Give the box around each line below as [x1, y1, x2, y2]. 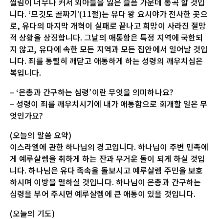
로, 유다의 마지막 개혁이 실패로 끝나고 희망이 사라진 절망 [10, 19, 206, 31]
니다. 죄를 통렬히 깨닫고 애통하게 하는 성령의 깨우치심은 [10, 54, 203, 66]
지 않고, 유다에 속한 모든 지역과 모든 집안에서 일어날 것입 [10, 43, 208, 55]
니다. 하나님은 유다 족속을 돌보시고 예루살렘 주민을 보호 [10, 164, 203, 176]
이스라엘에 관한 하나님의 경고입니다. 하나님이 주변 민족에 [10, 140, 209, 153]
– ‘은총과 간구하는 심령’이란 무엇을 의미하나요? [10, 86, 174, 98]
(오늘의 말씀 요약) [10, 129, 72, 141]
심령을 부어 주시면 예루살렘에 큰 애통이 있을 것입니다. [10, 187, 196, 199]
